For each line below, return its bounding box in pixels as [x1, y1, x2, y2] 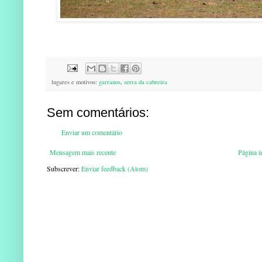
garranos [99, 78, 120, 87]
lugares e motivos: [51, 78, 99, 87]
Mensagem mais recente [50, 147, 116, 157]
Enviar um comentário [61, 127, 122, 137]
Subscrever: [47, 164, 81, 174]
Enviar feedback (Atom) [81, 164, 148, 174]
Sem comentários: [47, 105, 149, 120]
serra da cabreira [124, 78, 167, 87]
